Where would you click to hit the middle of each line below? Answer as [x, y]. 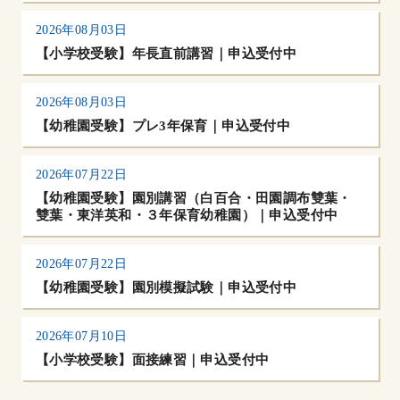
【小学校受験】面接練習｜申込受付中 [152, 359]
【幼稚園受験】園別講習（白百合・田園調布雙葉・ [193, 197]
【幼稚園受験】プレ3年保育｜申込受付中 [163, 125]
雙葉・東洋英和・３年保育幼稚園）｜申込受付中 [187, 214]
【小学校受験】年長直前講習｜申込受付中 [166, 53]
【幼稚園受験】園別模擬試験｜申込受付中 [166, 287]
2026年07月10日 [81, 335]
